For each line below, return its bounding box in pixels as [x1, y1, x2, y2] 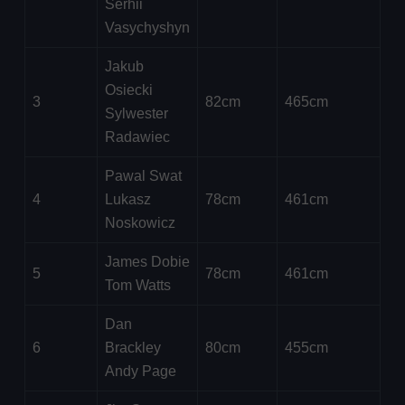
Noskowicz [104, 215, 175, 231]
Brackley [104, 340, 161, 356]
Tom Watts [104, 278, 171, 294]
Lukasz [104, 192, 151, 208]
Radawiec [104, 129, 170, 146]
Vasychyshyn [104, 20, 190, 36]
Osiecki [104, 82, 153, 99]
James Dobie [104, 254, 190, 270]
